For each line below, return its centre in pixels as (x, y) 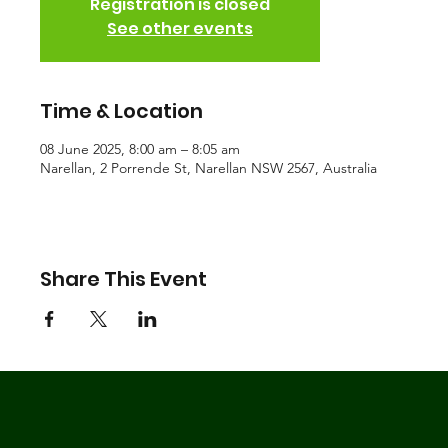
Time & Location (121, 111)
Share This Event (123, 279)
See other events (180, 28)
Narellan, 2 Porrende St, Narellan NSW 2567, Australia (208, 168)
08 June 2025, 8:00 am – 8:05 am (140, 149)
